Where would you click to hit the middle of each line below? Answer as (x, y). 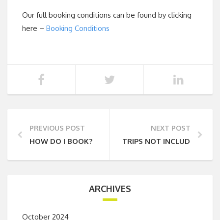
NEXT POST (171, 128)
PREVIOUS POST (57, 128)
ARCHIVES (110, 189)
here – (34, 28)
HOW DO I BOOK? (61, 141)
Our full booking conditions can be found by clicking (107, 15)
